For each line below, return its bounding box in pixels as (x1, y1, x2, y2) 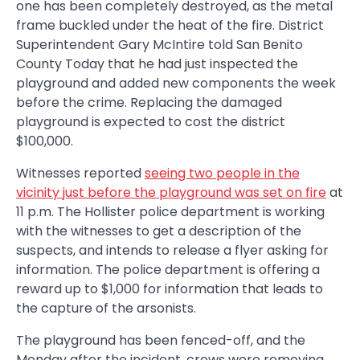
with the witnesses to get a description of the (16, 221, 301, 240)
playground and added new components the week (16, 73, 336, 92)
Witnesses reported (16, 163, 145, 182)
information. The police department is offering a (16, 260, 320, 279)
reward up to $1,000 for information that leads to (16, 279, 323, 298)
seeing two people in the (145, 163, 300, 182)
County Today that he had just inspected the (16, 54, 298, 73)
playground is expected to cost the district (16, 112, 285, 131)
